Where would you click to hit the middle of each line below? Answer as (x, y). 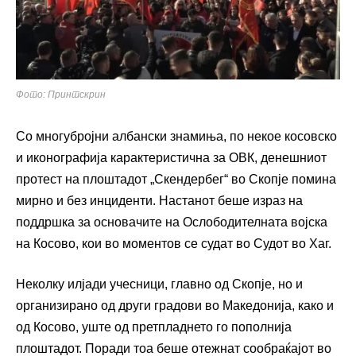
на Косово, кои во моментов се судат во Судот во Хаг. (174, 243)
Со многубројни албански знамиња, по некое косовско (176, 136)
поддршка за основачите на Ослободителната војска (172, 222)
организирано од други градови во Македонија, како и (175, 305)
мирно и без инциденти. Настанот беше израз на (159, 200)
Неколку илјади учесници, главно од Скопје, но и (159, 284)
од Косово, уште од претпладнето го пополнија (154, 327)
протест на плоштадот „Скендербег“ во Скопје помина (176, 179)
